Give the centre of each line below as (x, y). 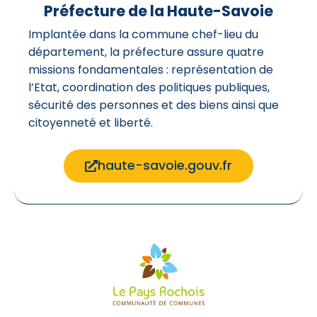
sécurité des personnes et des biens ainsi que (154, 105)
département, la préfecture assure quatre (146, 52)
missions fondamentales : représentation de (151, 69)
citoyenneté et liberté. (91, 122)
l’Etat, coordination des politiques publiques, (149, 87)
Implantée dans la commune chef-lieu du (143, 34)
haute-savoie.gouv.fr (165, 165)
